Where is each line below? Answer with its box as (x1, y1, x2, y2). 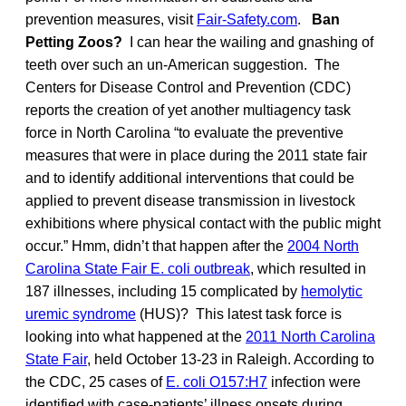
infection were (267, 373, 361, 390)
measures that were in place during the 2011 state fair (25, 147, 367, 163)
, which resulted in (250, 260, 366, 276)
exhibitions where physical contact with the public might (25, 215, 381, 231)
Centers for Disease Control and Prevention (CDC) (25, 79, 351, 95)
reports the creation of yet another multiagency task (25, 101, 351, 118)
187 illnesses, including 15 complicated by (25, 283, 301, 299)
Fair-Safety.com (197, 11, 297, 27)
